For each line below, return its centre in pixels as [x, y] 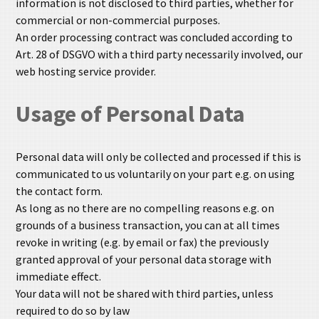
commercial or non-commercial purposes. [118, 20]
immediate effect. [59, 277]
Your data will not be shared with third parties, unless [145, 294]
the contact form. [59, 191]
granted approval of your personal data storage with [144, 260]
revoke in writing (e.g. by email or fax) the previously [142, 242]
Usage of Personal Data [131, 114]
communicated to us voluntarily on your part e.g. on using [156, 174]
